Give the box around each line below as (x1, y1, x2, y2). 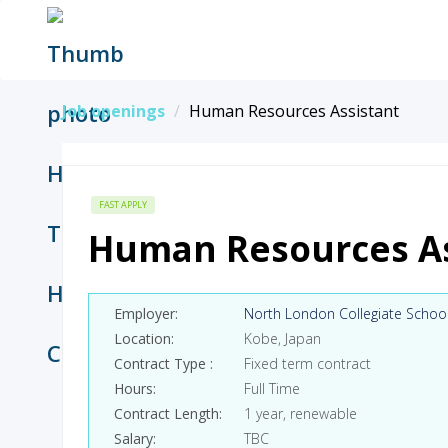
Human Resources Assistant (189, 100, 399, 122)
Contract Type (114, 354, 210, 373)
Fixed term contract (244, 354, 371, 373)
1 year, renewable (244, 404, 357, 423)
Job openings (62, 100, 165, 122)
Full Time (244, 379, 300, 398)
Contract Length (114, 404, 219, 423)
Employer (114, 304, 175, 323)
